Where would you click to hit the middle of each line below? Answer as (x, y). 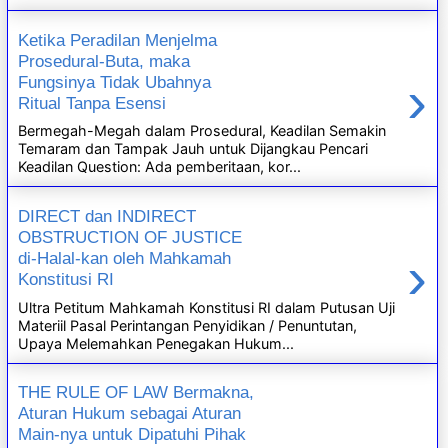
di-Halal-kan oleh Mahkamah (125, 257)
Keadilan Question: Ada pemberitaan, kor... (160, 167)
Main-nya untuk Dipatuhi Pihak (132, 434)
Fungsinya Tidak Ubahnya (115, 81)
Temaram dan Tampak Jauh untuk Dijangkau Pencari (193, 149)
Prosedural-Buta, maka (104, 60)
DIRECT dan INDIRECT (107, 215)
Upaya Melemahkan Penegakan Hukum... (156, 343)
